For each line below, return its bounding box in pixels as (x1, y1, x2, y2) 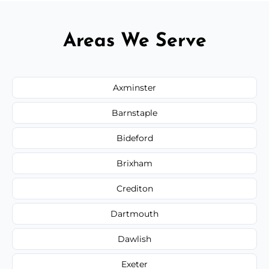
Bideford (116, 132, 153, 144)
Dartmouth (110, 208, 159, 219)
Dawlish (118, 233, 151, 244)
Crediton (116, 183, 153, 194)
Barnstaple (112, 107, 157, 118)
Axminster (113, 82, 156, 93)
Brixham (116, 157, 153, 169)
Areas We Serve (62, 31, 207, 51)
